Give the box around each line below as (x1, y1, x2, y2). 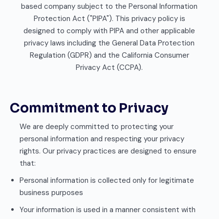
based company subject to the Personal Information (21, 1, 197, 11)
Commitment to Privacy (10, 100, 169, 116)
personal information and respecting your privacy (20, 134, 184, 144)
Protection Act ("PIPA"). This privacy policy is (33, 14, 185, 23)
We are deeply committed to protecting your (20, 122, 174, 131)
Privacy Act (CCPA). (76, 63, 143, 72)
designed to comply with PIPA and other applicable (23, 26, 195, 36)
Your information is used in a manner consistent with (20, 205, 196, 215)
